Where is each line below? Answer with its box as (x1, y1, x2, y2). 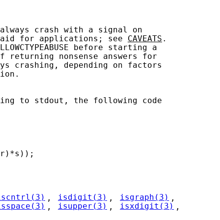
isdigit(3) (57, 193, 107, 202)
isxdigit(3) (120, 202, 174, 211)
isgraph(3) (120, 193, 169, 202)
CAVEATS (128, 34, 162, 43)
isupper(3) (57, 202, 107, 211)
